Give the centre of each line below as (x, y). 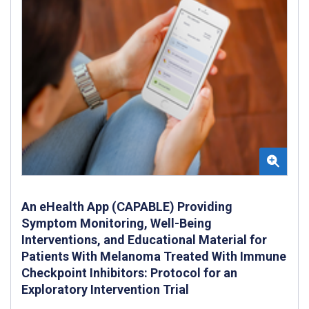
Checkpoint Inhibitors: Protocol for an (129, 273)
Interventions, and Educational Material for (144, 240)
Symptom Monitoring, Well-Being (117, 223)
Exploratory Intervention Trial (105, 290)
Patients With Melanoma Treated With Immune (154, 257)
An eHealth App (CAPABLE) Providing (127, 207)
